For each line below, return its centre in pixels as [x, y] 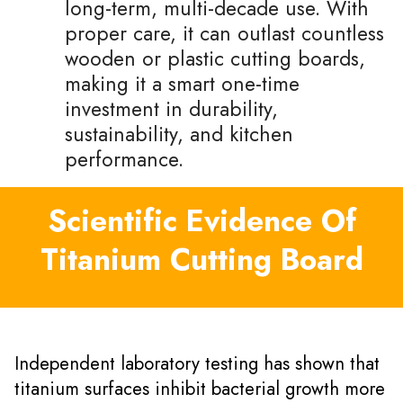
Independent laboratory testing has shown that [197, 363]
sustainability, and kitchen [179, 134]
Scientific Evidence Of [201, 220]
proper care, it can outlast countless [224, 33]
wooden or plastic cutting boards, [215, 58]
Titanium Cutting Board [201, 259]
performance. [124, 159]
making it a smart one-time [182, 83]
